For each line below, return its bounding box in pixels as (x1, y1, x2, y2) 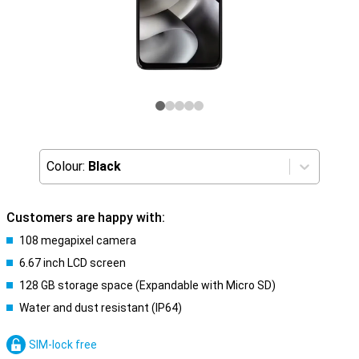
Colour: (46, 159, 85, 174)
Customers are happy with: (6, 210, 165, 225)
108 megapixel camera (19, 234, 136, 247)
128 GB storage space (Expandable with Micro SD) (19, 279, 276, 292)
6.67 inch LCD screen (19, 256, 126, 269)
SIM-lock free (29, 338, 97, 351)
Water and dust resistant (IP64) (19, 301, 182, 314)
